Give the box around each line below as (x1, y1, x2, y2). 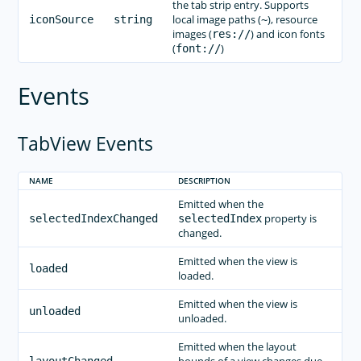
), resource (267, 11, 317, 27)
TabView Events (18, 131, 154, 157)
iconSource (28, 12, 93, 26)
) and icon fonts (250, 26, 325, 41)
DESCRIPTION (177, 176, 230, 187)
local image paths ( (172, 11, 261, 27)
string (113, 12, 152, 26)
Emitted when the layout (177, 339, 297, 355)
